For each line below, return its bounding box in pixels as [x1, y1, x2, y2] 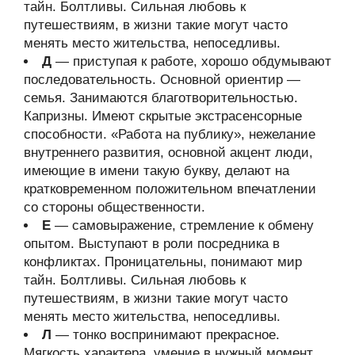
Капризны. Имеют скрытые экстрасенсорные [24, 109, 302, 124]
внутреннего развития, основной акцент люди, [24, 145, 313, 160]
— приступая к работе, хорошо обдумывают [52, 54, 331, 69]
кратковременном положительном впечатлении [24, 181, 316, 197]
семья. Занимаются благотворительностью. [24, 90, 298, 105]
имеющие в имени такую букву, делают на [24, 163, 289, 178]
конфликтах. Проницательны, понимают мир [24, 254, 302, 269]
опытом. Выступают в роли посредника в [24, 236, 280, 251]
